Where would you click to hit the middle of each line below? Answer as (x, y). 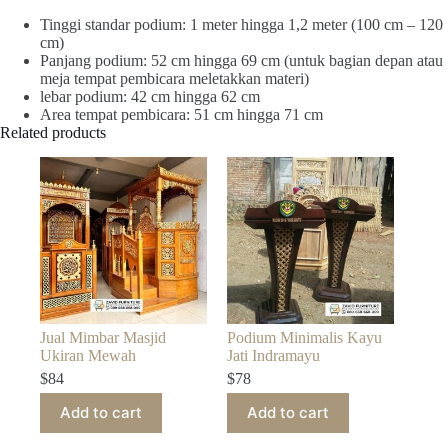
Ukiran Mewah (88, 355)
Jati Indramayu (274, 355)
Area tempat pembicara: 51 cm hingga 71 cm (181, 114)
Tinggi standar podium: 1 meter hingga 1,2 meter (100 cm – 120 (241, 24)
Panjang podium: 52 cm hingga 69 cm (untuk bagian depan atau (241, 60)
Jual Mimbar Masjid (103, 337)
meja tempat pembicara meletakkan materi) (174, 78)
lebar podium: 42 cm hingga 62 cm (150, 96)
